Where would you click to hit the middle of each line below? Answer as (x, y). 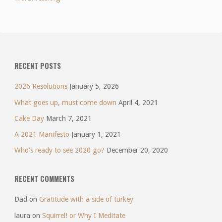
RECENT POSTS (37, 66)
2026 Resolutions (41, 86)
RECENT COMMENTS (44, 178)
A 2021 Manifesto (42, 134)
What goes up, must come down (65, 102)
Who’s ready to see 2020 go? (59, 150)
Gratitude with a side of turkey (86, 199)
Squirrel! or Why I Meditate (83, 215)
